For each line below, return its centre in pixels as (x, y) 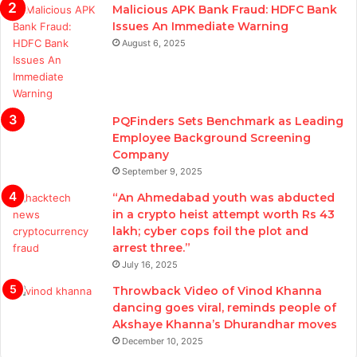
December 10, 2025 (163, 341)
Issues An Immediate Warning (200, 27)
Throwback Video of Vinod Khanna (217, 291)
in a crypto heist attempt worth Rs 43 (224, 215)
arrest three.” (151, 248)
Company (141, 155)
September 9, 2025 (162, 172)
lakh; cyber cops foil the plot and (210, 231)
